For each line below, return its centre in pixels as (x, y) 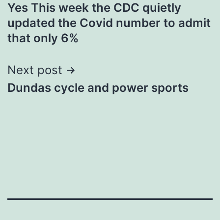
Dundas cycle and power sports (98, 87)
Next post (35, 70)
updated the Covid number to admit (109, 23)
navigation (50, 14)
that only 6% (43, 38)
